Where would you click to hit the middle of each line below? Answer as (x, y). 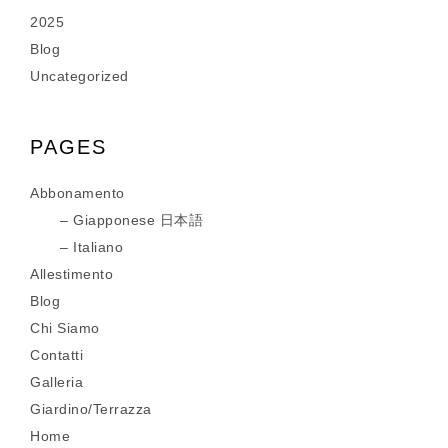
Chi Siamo (65, 328)
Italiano (98, 247)
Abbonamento (77, 193)
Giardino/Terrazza (91, 409)
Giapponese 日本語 (138, 220)
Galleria (56, 382)
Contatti (56, 355)
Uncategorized (79, 76)
